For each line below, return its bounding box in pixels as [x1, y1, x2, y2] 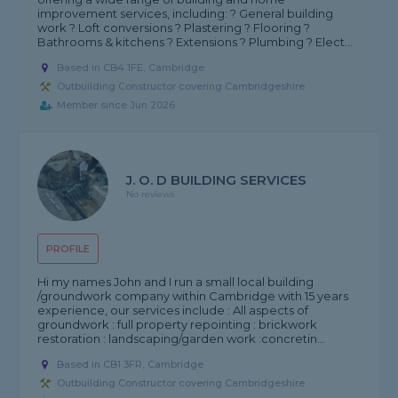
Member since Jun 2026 [57, 99, 176, 112]
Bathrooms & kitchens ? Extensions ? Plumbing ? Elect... [37, 35, 354, 50]
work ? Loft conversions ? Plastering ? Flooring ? [37, 20, 311, 36]
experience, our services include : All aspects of [37, 303, 309, 318]
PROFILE [46, 243, 91, 256]
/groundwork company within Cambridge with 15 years [37, 289, 349, 304]
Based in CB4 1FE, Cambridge [57, 61, 205, 75]
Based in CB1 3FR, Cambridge [57, 358, 204, 371]
